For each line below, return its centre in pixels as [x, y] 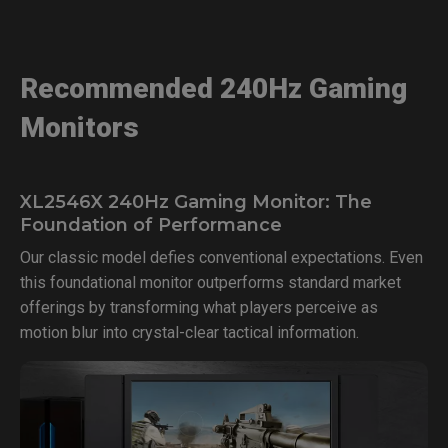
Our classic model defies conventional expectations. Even [221, 257]
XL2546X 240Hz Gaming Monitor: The [196, 202]
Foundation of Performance [151, 225]
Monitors [79, 127]
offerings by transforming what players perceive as [199, 307]
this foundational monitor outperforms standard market [210, 282]
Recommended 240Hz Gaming [213, 88]
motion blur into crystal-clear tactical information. [189, 332]
